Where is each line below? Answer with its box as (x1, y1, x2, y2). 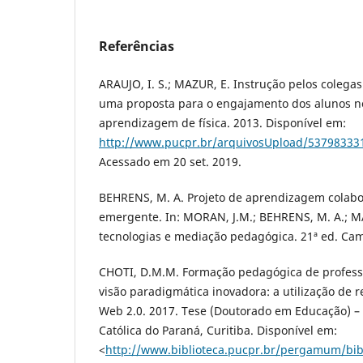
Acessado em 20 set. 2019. (99, 153, 241, 169)
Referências (99, 36, 174, 55)
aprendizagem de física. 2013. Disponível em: (99, 114, 346, 130)
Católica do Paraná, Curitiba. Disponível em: (99, 322, 337, 338)
